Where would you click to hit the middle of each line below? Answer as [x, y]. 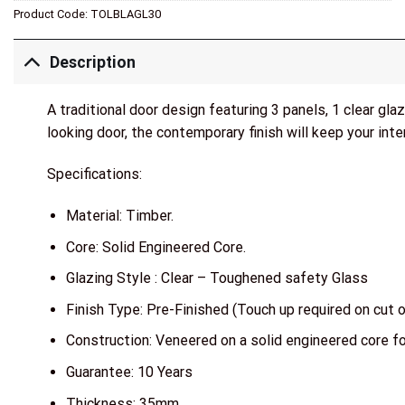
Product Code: [52, 14]
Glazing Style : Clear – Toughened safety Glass [217, 278]
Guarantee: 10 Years [129, 372]
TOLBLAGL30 [126, 14]
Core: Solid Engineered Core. [155, 247]
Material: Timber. [119, 216]
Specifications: [94, 174]
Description [93, 62]
